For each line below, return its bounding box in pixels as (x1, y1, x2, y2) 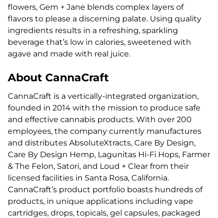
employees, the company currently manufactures (8, 127, 201, 136)
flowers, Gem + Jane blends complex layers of (8, 2, 183, 12)
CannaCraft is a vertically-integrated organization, (8, 91, 199, 101)
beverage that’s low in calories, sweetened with (8, 37, 191, 47)
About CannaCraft (8, 71, 109, 84)
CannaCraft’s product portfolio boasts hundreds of (8, 185, 202, 194)
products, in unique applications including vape (8, 197, 193, 206)
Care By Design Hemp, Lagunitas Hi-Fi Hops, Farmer (8, 150, 210, 159)
